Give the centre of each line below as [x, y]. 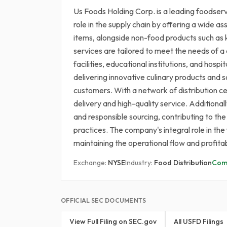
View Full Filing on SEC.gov [113, 221]
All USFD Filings [199, 221]
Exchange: [91, 163]
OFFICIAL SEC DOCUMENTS [104, 200]
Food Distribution [183, 163]
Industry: [140, 163]
